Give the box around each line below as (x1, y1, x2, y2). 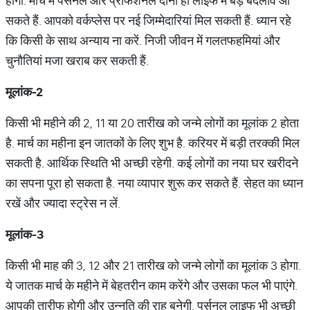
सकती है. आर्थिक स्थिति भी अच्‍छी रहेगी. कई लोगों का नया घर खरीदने (6, 155, 298, 171)
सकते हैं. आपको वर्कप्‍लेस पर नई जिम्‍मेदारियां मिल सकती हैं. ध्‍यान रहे (6, 12, 291, 28)
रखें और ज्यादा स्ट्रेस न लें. (6, 195, 123, 211)
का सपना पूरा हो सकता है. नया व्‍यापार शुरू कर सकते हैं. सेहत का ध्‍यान (6, 175, 303, 191)
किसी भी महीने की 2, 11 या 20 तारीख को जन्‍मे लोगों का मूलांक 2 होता (6, 115, 299, 131)
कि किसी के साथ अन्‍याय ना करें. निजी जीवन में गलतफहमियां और (6, 33, 280, 48)
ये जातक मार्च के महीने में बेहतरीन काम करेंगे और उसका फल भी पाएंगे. (6, 277, 298, 293)
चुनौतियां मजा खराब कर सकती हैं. (6, 53, 152, 69)
